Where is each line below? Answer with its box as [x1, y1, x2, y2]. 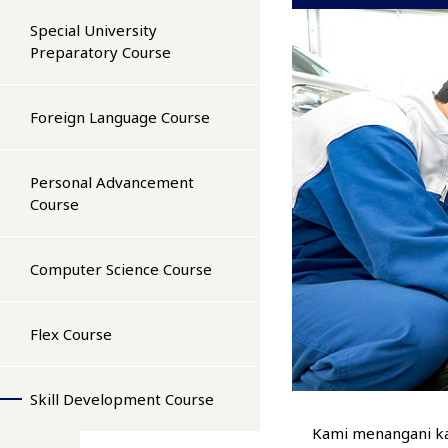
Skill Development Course [30, 389, 214, 409]
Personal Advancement [30, 172, 194, 192]
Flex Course [30, 324, 112, 344]
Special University [30, 20, 157, 40]
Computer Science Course [30, 259, 212, 279]
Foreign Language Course [30, 107, 210, 127]
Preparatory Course [30, 42, 171, 62]
